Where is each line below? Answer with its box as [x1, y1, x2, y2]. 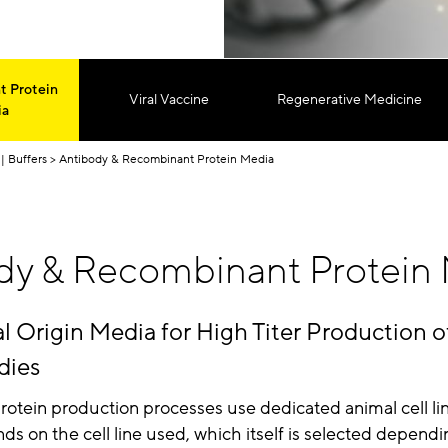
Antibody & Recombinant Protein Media [59, 150, 274, 167]
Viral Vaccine [129, 90, 209, 110]
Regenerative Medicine [276, 90, 422, 110]
